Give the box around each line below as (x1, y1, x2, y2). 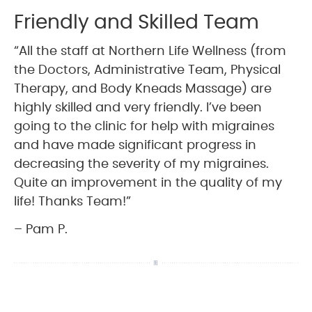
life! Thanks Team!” (14, 195, 131, 208)
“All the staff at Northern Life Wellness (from (14, 45, 286, 58)
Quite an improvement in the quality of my (14, 176, 282, 189)
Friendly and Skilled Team (14, 13, 259, 33)
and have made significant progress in (14, 139, 256, 152)
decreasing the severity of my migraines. (14, 157, 269, 171)
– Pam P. (14, 223, 68, 236)
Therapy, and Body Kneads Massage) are (14, 82, 272, 95)
